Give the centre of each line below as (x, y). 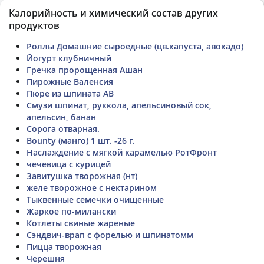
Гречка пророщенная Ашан (85, 70)
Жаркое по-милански (71, 211)
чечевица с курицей (69, 164)
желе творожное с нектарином (92, 187)
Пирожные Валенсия (70, 81)
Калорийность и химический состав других (113, 13)
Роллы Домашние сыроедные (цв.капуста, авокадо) (135, 46)
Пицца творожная (64, 246)
